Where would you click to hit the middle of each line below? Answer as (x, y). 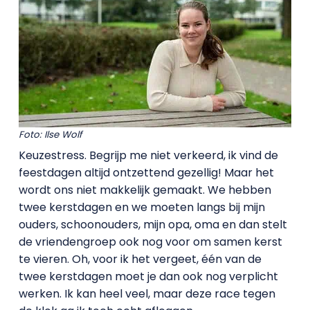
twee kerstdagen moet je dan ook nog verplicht (148, 277)
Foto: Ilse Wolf (50, 135)
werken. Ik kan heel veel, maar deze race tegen (147, 294)
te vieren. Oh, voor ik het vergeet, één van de (140, 259)
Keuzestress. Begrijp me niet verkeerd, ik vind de (148, 156)
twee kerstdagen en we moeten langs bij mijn (142, 208)
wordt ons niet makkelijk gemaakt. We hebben (145, 190)
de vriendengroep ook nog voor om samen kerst (150, 242)
